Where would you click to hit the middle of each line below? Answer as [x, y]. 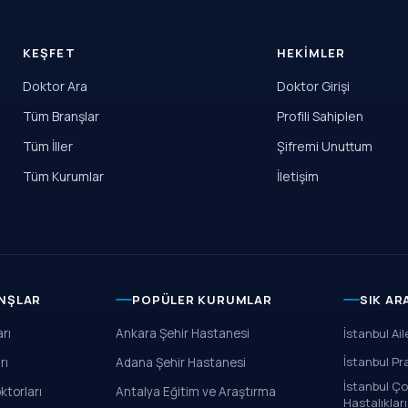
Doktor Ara [56, 86]
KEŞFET [49, 53]
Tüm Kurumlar [64, 176]
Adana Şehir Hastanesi [181, 362]
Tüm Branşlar [61, 116]
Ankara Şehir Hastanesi [183, 333]
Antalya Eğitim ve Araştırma [196, 392]
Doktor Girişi [313, 86]
